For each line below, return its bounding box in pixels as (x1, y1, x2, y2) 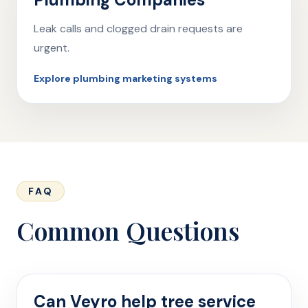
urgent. (34, 41, 69, 55)
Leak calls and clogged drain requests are (34, 21, 243, 36)
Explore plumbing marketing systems (34, 72, 217, 85)
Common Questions (16, 214, 239, 247)
